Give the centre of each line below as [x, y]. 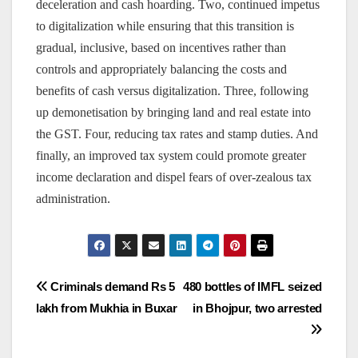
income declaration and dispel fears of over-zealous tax [174, 177]
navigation [100, 324]
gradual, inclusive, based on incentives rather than [161, 48]
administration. [73, 199]
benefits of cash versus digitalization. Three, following [172, 91]
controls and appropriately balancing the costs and [161, 70]
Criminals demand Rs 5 [111, 287]
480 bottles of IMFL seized [252, 287]
